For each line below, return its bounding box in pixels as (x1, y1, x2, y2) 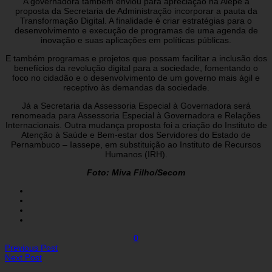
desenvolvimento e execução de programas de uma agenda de (14, 25, 258, 35)
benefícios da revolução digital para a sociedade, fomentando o (14, 63, 258, 73)
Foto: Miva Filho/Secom (87, 167, 185, 177)
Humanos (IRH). (104, 149, 168, 159)
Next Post (5, 252, 42, 262)
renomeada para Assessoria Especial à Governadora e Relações (12, 110, 260, 120)
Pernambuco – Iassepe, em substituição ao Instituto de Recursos (11, 139, 261, 149)
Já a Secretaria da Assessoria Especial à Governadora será (21, 100, 251, 110)
